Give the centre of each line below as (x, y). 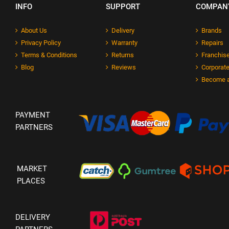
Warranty (124, 43)
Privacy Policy (41, 43)
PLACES (31, 181)
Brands (212, 31)
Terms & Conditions (49, 55)
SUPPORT (123, 7)
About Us (34, 31)
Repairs (213, 43)
